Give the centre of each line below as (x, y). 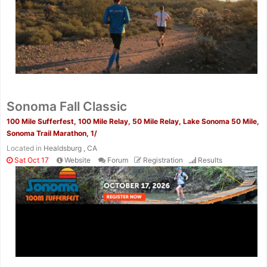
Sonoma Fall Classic (67, 106)
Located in (25, 148)
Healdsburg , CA (70, 148)
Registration (163, 160)
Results (210, 160)
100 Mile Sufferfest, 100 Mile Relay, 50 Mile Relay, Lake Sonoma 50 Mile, (133, 121)
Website (77, 160)
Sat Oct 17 (31, 160)
